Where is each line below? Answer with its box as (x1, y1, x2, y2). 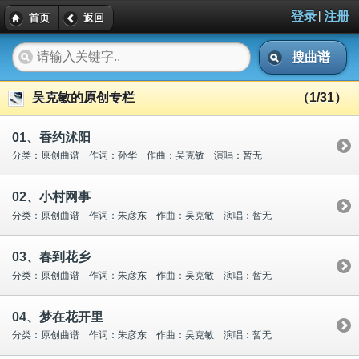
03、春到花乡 (12, 250, 91, 264)
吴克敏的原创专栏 (32, 90, 135, 104)
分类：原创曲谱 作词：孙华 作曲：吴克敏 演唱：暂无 (12, 150, 262, 162)
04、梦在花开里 (12, 309, 103, 324)
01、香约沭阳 (12, 130, 91, 144)
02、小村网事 (12, 190, 91, 204)
